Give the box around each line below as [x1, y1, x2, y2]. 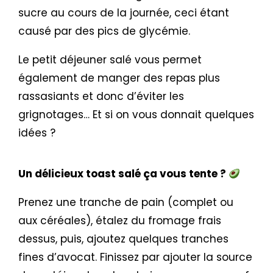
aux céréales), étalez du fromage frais [18, 213, 221, 228]
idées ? [18, 126, 58, 140]
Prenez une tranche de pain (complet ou [18, 195, 233, 210]
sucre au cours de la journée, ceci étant [18, 5, 229, 20]
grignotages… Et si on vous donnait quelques [18, 107, 254, 122]
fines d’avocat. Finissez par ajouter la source [18, 250, 252, 264]
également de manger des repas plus [18, 71, 220, 85]
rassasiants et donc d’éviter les [18, 89, 184, 104]
